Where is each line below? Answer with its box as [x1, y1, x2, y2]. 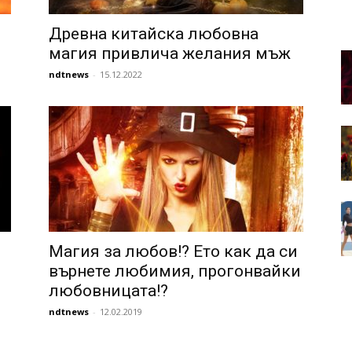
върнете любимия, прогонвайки [49, 262, 301, 280]
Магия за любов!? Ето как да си [49, 242, 298, 261]
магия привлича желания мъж [49, 44, 291, 63]
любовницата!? [49, 281, 168, 300]
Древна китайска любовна [49, 24, 258, 43]
